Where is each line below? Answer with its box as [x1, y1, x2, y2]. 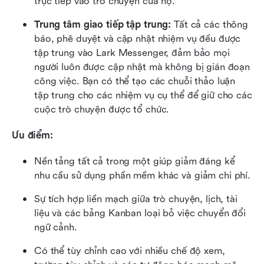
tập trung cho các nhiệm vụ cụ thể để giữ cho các [34, 90, 252, 101]
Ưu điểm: [12, 130, 53, 141]
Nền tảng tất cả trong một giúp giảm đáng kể [34, 156, 235, 167]
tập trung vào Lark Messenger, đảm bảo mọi [34, 47, 230, 59]
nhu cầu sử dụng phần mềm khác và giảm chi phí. [34, 170, 251, 181]
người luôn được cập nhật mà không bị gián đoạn [34, 61, 250, 73]
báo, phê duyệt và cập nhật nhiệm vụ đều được [34, 33, 241, 45]
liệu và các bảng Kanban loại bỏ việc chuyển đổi [34, 207, 246, 219]
